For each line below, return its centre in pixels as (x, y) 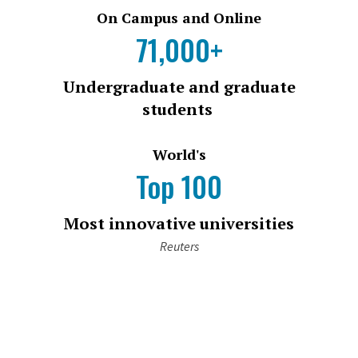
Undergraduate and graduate (179, 87)
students (179, 109)
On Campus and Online (179, 18)
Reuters (179, 246)
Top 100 (179, 186)
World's (179, 154)
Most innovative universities (179, 223)
